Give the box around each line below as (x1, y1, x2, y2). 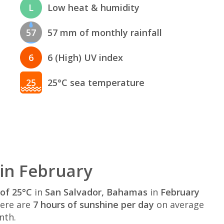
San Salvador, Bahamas (45, 186, 147, 198)
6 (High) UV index (47, 51, 123, 63)
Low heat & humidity (47, 1, 140, 13)
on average (154, 198, 204, 211)
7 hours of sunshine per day (33, 198, 154, 211)
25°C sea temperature (47, 76, 145, 88)
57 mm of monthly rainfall (47, 26, 162, 38)
